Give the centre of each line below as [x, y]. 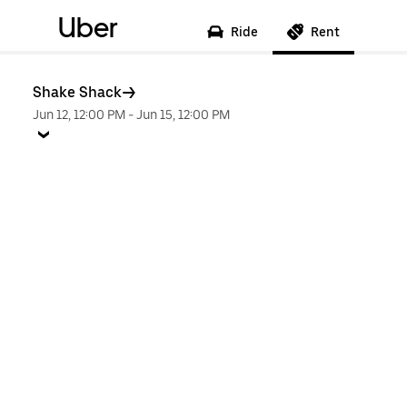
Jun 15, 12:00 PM [183, 114]
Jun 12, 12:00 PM [79, 114]
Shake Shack [77, 92]
